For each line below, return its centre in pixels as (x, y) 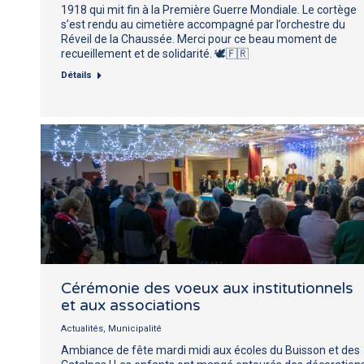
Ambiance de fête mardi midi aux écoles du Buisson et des (210, 350)
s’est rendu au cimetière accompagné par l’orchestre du (203, 24)
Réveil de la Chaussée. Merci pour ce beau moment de (199, 39)
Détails (76, 75)
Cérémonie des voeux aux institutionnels (207, 288)
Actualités (82, 328)
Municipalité (135, 328)
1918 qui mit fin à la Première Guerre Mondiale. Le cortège (209, 9)
